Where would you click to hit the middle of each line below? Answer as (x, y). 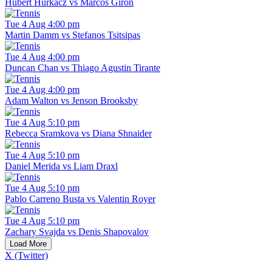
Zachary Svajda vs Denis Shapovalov (77, 232)
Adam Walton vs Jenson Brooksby (71, 101)
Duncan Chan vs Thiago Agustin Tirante (83, 68)
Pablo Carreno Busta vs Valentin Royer (80, 199)
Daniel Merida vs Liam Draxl (61, 166)
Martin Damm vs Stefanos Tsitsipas (73, 35)
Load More (28, 244)
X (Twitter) (26, 256)
